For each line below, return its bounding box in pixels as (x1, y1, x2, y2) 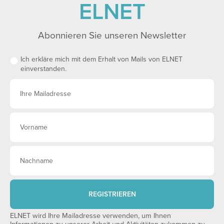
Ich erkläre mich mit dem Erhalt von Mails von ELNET (20, 55, 182, 63)
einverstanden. (20, 64, 66, 73)
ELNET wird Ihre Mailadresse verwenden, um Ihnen (10, 211, 171, 220)
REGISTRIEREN (88, 189, 136, 198)
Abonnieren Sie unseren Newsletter (38, 30, 186, 41)
